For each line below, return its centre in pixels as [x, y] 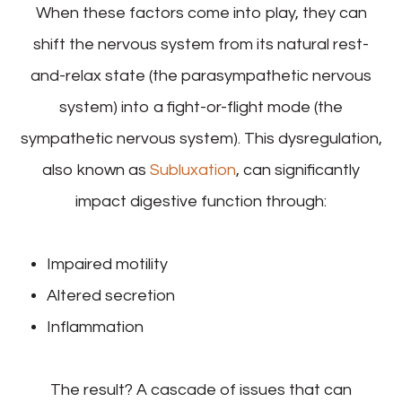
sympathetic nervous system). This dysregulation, [201, 138]
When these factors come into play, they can [201, 13]
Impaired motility [108, 264]
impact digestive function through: [201, 201]
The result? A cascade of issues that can [201, 389]
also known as [96, 170]
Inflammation [96, 327]
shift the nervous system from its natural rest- [201, 44]
